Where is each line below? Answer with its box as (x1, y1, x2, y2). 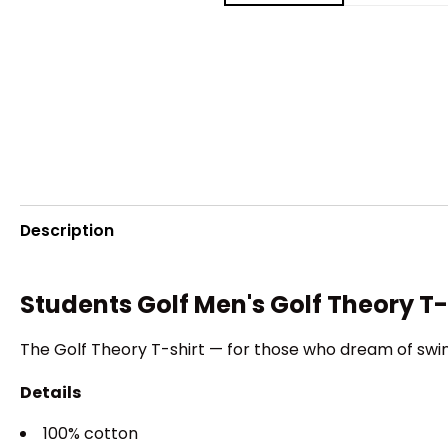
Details (20, 380, 81, 404)
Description (20, 219, 114, 241)
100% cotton (43, 421, 138, 445)
